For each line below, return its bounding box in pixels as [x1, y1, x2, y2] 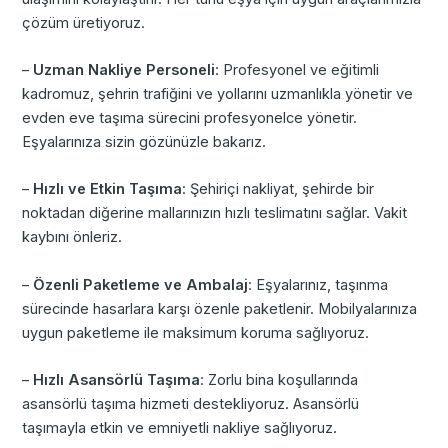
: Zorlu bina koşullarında [200, 371, 359, 390]
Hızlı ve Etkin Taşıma [33, 180, 183, 199]
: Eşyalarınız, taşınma [248, 275, 389, 294]
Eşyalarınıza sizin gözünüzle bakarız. [22, 133, 267, 152]
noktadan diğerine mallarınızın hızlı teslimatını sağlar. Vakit [22, 204, 408, 223]
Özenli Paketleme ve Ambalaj [33, 275, 249, 294]
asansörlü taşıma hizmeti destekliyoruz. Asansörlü [22, 395, 360, 414]
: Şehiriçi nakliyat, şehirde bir [182, 180, 375, 199]
